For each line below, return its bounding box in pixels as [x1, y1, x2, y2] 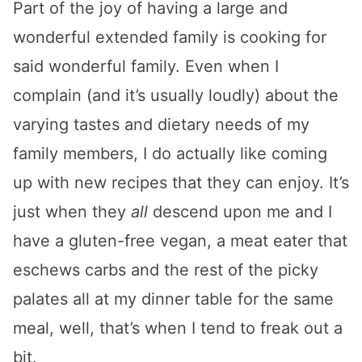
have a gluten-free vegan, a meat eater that [13, 230, 347, 250]
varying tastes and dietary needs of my [13, 114, 309, 134]
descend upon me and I [148, 201, 332, 221]
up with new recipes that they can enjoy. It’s [13, 172, 349, 192]
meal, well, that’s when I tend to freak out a [13, 318, 343, 338]
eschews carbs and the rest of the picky [13, 259, 318, 280]
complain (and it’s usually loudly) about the [13, 85, 339, 105]
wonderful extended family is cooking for [13, 27, 326, 47]
